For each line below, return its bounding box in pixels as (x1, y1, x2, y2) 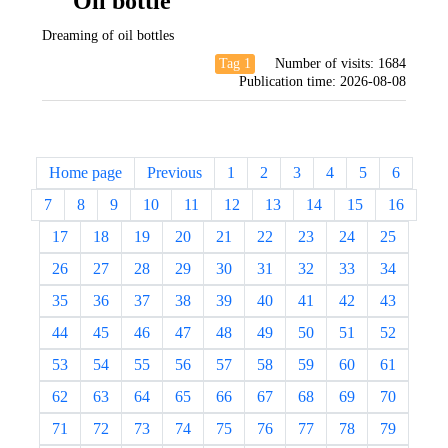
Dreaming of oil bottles (42, 28, 174, 43)
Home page (48, 164, 122, 181)
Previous (146, 164, 202, 181)
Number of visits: (275, 56, 374, 71)
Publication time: (239, 74, 336, 89)
